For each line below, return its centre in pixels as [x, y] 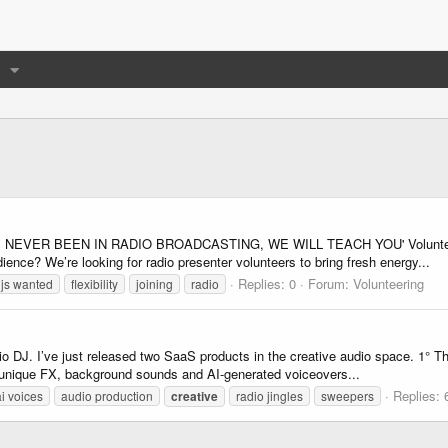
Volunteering [388, 283]
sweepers [347, 395]
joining [154, 283]
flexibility [94, 283]
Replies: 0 [267, 283]
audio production [107, 395]
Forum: [330, 283]
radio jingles [269, 395]
